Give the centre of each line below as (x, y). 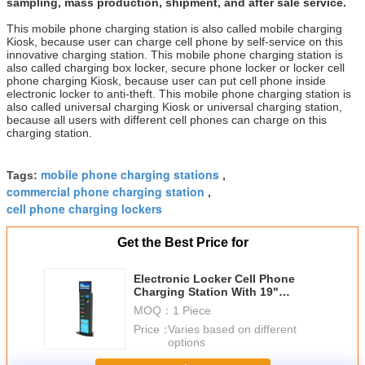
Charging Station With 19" (206, 292)
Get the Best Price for (182, 242)
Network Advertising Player (209, 305)
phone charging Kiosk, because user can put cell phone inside (166, 80)
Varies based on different (232, 329)
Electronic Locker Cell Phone (214, 279)
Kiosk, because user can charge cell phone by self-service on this (175, 41)
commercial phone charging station (106, 191)
